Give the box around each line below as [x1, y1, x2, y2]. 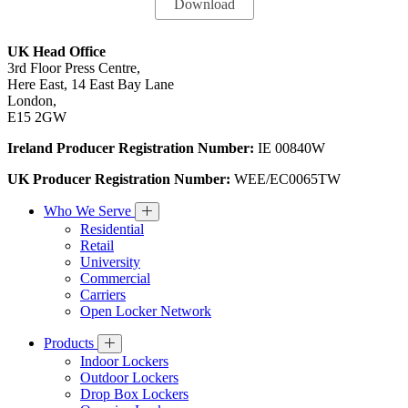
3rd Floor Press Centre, [7, 59, 140, 76]
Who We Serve [44, 202, 135, 219]
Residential [80, 220, 144, 237]
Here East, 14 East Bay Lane [7, 76, 174, 92]
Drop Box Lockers [80, 385, 189, 402]
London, [7, 92, 56, 108]
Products [44, 334, 97, 351]
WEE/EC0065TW [230, 170, 341, 187]
